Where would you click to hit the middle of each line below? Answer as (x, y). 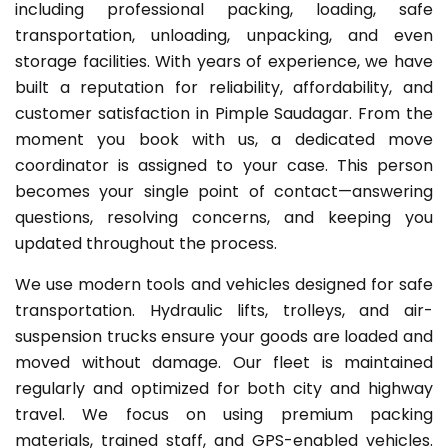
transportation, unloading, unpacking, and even (224, 35)
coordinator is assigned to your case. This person (224, 165)
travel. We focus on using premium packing (224, 414)
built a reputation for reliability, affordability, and (224, 87)
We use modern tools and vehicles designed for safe (224, 284)
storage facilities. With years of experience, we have (224, 61)
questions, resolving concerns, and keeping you (224, 217)
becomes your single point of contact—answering (224, 191)
